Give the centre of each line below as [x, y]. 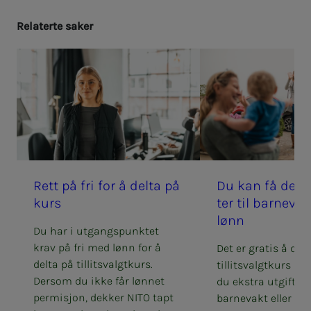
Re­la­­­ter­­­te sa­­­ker [55, 26]
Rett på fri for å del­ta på [107, 186]
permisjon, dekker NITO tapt [103, 297]
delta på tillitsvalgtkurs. [93, 264]
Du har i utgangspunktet [96, 231]
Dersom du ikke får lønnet [99, 281]
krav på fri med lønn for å [97, 247]
